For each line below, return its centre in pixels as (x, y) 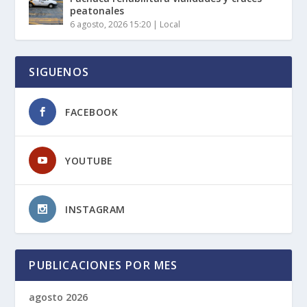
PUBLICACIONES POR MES (103, 265)
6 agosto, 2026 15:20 (111, 24)
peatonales (97, 10)
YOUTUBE (89, 160)
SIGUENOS (59, 72)
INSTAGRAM (95, 209)
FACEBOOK (92, 112)
